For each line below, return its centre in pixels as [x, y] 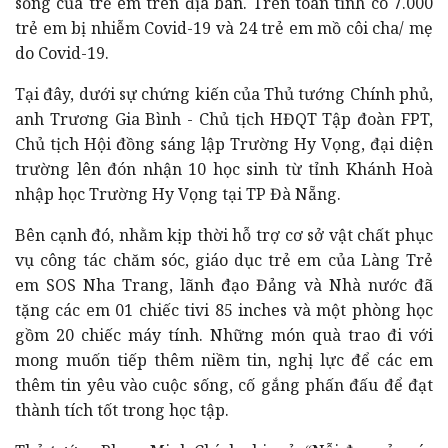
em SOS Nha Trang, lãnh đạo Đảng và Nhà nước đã [224, 284]
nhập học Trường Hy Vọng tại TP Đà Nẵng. [178, 193]
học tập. [199, 409]
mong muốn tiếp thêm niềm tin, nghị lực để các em [224, 359]
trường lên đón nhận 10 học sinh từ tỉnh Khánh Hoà [224, 168]
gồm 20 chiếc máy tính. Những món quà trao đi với [224, 334]
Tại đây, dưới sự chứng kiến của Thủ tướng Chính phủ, [224, 93]
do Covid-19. [62, 52]
